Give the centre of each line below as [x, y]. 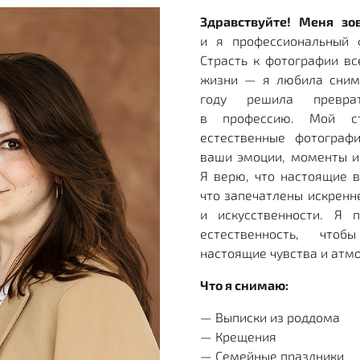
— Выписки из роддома [271, 317]
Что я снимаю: [244, 284]
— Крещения [239, 336]
